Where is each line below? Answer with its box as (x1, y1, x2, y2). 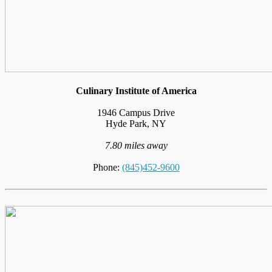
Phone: (92, 161, 122, 172)
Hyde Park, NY (106, 118, 166, 129)
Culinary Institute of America (75, 85, 197, 96)
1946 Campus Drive (97, 107, 175, 118)
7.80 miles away (104, 140, 168, 151)
